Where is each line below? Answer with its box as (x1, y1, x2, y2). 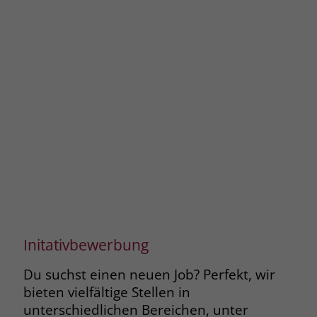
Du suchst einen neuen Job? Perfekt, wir (23, 265, 275, 284)
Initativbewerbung (23, 234, 149, 255)
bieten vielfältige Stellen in (23, 283, 190, 301)
